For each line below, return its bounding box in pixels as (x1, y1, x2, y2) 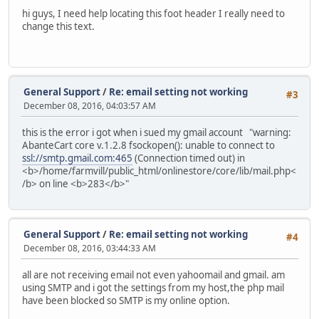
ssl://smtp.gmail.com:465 (22, 152, 132, 165)
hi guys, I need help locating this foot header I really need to (22, 7, 285, 21)
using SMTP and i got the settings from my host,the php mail (22, 281, 284, 294)
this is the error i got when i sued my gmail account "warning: (22, 126, 291, 140)
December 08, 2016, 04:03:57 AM (23, 100, 156, 112)
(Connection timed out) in (132, 152, 245, 165)
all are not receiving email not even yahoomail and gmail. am (22, 268, 285, 281)
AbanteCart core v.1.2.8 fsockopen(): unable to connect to (22, 139, 275, 152)
